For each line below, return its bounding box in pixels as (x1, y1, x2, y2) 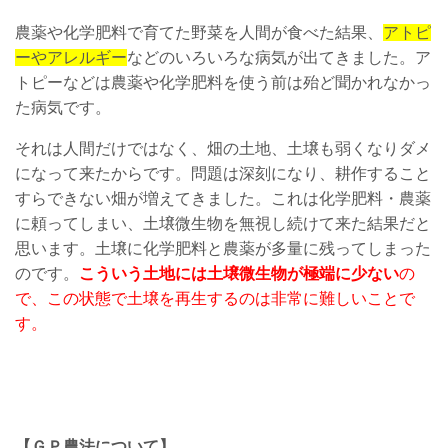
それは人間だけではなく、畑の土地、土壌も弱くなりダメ (15, 140, 431, 157)
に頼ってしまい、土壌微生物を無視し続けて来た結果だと (15, 215, 431, 232)
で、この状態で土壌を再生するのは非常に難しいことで (15, 290, 415, 307)
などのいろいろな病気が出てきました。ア (127, 49, 431, 66)
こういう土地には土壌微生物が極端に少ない (79, 265, 399, 282)
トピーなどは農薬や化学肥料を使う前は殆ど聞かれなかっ (15, 74, 431, 91)
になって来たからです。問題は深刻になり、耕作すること (15, 165, 431, 182)
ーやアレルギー (15, 49, 127, 66)
